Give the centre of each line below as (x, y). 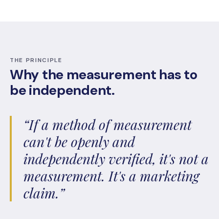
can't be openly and (79, 142)
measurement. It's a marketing (111, 176)
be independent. (62, 90)
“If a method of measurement (108, 124)
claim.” (44, 193)
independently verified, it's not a (116, 159)
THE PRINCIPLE (36, 60)
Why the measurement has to (104, 75)
